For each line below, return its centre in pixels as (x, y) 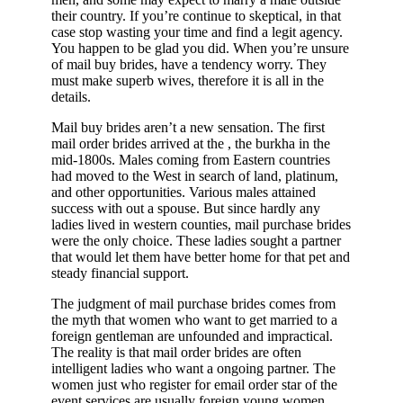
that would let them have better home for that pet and (201, 257)
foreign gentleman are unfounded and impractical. (192, 336)
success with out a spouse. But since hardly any (186, 209)
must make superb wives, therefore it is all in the (188, 81)
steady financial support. (120, 273)
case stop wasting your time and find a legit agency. (197, 32)
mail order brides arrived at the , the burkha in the (191, 144)
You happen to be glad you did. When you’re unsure (200, 49)
